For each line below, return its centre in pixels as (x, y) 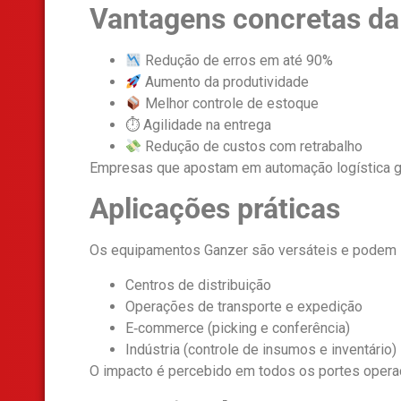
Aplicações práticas (215, 209)
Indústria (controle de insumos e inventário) (261, 349)
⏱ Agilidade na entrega (198, 124)
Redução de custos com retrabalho (252, 146)
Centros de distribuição (198, 285)
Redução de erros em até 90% (238, 60)
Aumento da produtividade (226, 81)
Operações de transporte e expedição (244, 306)
